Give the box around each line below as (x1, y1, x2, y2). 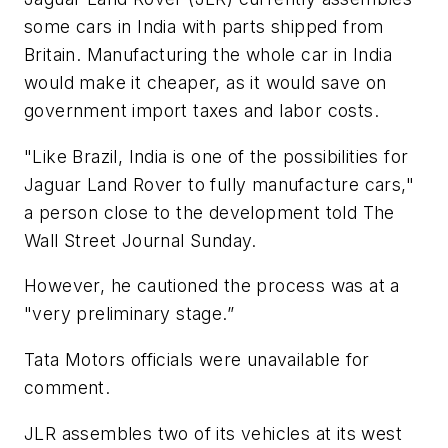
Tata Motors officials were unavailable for (24, 348, 370, 370)
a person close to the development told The (24, 201, 395, 223)
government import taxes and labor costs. (24, 100, 379, 122)
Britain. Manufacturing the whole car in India (24, 44, 392, 66)
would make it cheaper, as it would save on (24, 72, 387, 94)
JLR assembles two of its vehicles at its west (24, 422, 402, 444)
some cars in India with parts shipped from (24, 16, 384, 38)
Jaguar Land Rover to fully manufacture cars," (24, 173, 414, 195)
